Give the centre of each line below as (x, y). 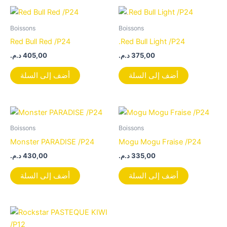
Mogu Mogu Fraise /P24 (160, 142)
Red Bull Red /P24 (40, 41)
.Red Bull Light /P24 (152, 41)
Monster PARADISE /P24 (52, 142)
